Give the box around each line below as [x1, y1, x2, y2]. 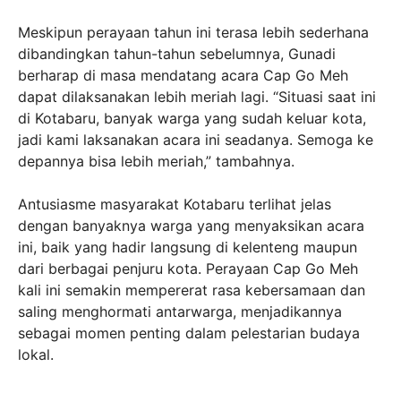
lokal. [18, 345, 54, 363]
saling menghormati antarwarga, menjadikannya [18, 302, 342, 320]
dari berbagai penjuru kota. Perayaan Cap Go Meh [18, 259, 358, 277]
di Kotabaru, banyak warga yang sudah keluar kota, [18, 108, 366, 127]
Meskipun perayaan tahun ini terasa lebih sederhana [18, 22, 369, 41]
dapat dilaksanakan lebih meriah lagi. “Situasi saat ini [18, 87, 376, 106]
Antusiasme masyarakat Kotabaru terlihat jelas [18, 194, 331, 213]
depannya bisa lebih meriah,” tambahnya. [18, 151, 294, 170]
